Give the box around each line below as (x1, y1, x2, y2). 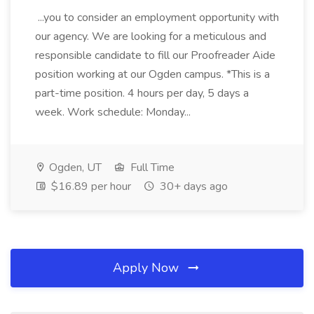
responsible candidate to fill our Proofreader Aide (35, 48, 275, 63)
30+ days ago (157, 179, 228, 194)
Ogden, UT (46, 160, 102, 175)
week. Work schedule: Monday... (35, 104, 193, 120)
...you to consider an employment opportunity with (35, 10, 279, 25)
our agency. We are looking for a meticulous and (35, 29, 266, 44)
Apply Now (113, 259, 182, 276)
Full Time (128, 160, 175, 175)
